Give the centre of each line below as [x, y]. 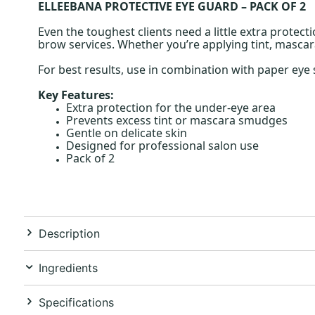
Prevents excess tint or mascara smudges [176, 120]
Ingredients [68, 268]
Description [69, 233]
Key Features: [76, 95]
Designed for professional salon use [162, 145]
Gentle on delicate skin [126, 133]
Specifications [76, 302]
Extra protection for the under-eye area [171, 107]
